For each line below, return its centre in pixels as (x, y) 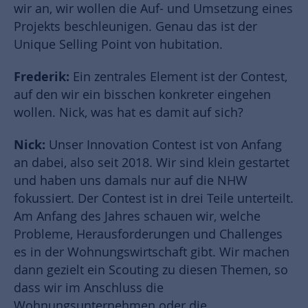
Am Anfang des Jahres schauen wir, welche (137, 217)
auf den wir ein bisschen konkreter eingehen (142, 95)
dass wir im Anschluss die (89, 288)
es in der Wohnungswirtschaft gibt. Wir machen (152, 252)
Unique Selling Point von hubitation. (118, 45)
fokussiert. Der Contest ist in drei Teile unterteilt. (154, 199)
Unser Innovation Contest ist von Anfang (165, 145)
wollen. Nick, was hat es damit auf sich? (129, 113)
